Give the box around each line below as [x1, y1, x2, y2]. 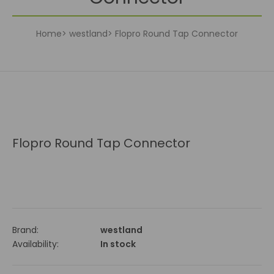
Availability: [12, 238, 59, 251]
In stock [100, 238, 136, 251]
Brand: [12, 224, 39, 237]
